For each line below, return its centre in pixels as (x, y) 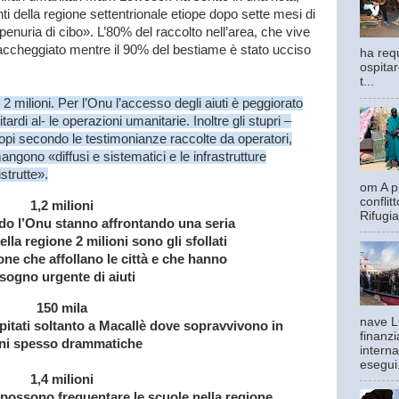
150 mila (61, 309)
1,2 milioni (61, 206)
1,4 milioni (61, 380)
